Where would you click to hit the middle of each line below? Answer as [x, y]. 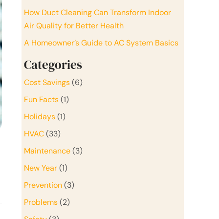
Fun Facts [41, 99]
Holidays [40, 116]
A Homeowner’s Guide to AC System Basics [101, 43]
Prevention [43, 185]
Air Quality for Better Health [74, 25]
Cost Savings [47, 82]
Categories [53, 64]
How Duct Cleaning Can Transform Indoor [98, 12]
